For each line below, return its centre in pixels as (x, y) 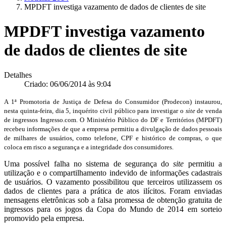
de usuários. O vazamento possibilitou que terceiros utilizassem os (113, 182)
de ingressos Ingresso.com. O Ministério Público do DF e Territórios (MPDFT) (113, 120)
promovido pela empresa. (44, 218)
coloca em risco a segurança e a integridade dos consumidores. (89, 147)
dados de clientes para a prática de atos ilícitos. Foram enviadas (113, 191)
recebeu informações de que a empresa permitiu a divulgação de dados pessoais (113, 129)
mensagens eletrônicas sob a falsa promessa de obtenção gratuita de (113, 200)
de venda (208, 110)
